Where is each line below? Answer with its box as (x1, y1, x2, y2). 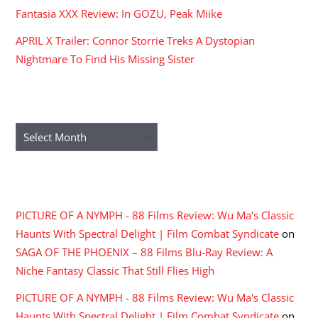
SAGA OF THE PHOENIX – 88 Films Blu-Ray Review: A (16, 245, 273, 260)
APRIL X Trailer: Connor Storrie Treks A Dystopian (16, 33, 256, 48)
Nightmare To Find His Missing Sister (16, 52, 195, 67)
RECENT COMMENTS (16, 176, 142, 191)
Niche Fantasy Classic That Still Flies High (16, 263, 215, 278)
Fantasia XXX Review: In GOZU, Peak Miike (16, 6, 223, 21)
